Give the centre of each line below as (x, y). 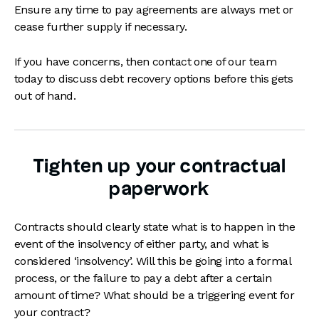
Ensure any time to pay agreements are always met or (154, 10)
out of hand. (45, 96)
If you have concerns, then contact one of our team (146, 62)
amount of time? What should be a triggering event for (155, 295)
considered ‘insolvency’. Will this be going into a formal (153, 261)
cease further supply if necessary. (100, 27)
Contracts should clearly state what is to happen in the (155, 227)
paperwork (159, 189)
